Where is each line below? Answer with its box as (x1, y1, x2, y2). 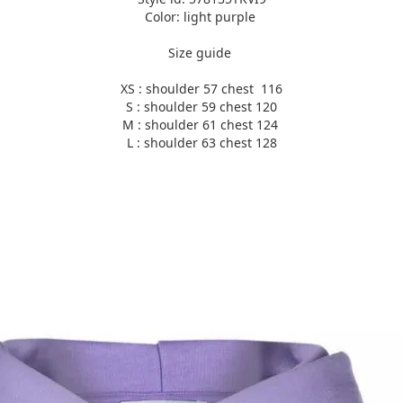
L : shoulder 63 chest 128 (126, 134, 277, 151)
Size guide (168, 44, 235, 61)
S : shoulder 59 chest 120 (126, 98, 277, 115)
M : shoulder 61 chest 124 (121, 116, 282, 133)
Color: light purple (144, 8, 259, 25)
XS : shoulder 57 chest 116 (121, 80, 282, 97)
